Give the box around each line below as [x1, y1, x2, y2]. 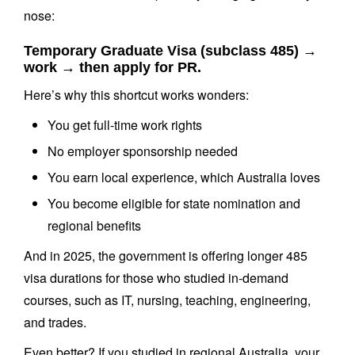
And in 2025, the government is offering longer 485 [24, 246, 307, 265]
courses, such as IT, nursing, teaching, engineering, [24, 291, 311, 309]
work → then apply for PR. [24, 59, 201, 75]
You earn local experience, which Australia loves [48, 168, 320, 186]
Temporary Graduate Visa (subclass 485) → [24, 43, 317, 59]
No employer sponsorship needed [48, 142, 238, 160]
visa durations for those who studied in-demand [24, 269, 288, 287]
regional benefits [48, 216, 141, 235]
